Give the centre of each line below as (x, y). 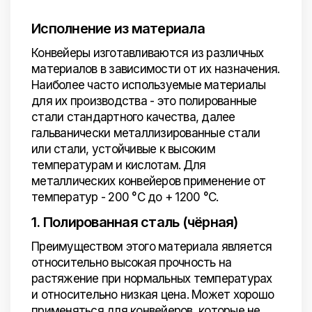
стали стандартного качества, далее (133, 117)
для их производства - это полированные (144, 101)
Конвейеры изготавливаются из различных (148, 53)
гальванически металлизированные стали (146, 133)
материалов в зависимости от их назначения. (156, 69)
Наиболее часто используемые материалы (149, 85)
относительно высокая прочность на (132, 263)
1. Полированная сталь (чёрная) (135, 222)
